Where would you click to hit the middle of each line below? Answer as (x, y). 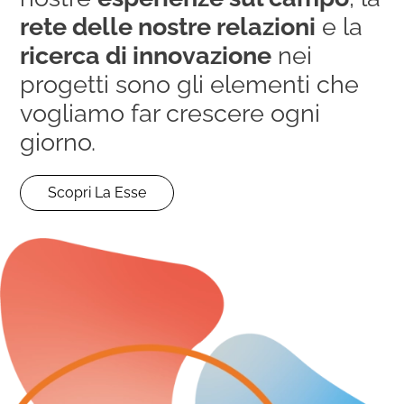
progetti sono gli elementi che (190, 84)
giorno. (58, 142)
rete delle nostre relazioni (168, 27)
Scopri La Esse (97, 193)
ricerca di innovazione (146, 55)
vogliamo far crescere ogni (170, 113)
